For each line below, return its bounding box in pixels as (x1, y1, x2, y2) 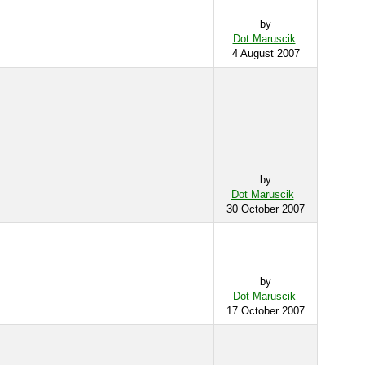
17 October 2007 (226, 305, 305, 317)
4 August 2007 (231, 47, 300, 59)
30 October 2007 (226, 203, 305, 215)
